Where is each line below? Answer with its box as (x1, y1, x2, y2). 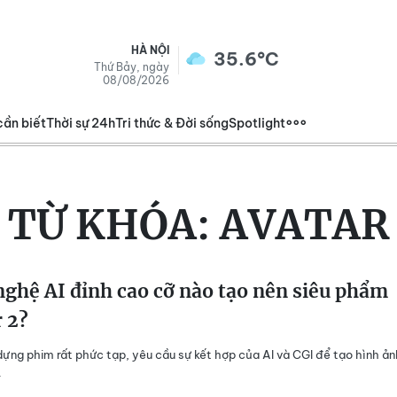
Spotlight (229, 115, 285, 131)
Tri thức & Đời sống (115, 115, 229, 131)
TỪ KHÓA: (8, 200, 220, 250)
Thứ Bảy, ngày (94, 60, 169, 74)
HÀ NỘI (131, 43, 169, 57)
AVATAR (220, 200, 389, 250)
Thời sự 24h (46, 115, 115, 131)
